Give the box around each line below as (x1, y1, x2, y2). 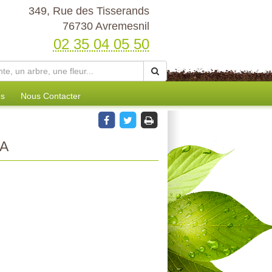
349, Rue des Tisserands (28, 5, 149, 17)
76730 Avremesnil (62, 20, 149, 32)
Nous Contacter (21, 91, 81, 101)
